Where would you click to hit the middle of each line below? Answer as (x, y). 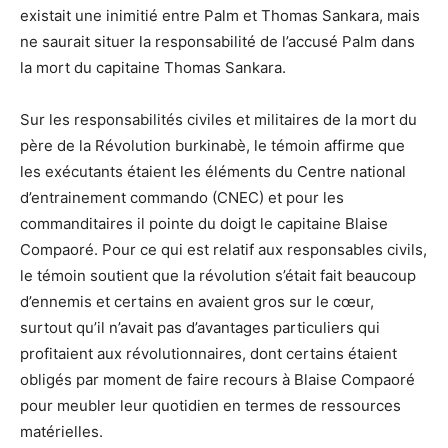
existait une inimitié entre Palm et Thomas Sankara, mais (220, 15)
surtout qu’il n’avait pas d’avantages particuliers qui (200, 327)
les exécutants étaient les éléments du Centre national (213, 171)
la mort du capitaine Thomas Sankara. (153, 67)
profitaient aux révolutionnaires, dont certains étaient (208, 353)
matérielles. (61, 431)
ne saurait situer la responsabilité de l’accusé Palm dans (217, 41)
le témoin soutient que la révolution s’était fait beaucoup (218, 275)
